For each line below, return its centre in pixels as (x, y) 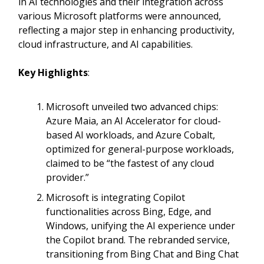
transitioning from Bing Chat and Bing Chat (142, 254)
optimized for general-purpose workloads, (140, 149)
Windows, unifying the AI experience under (141, 226)
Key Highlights (53, 72)
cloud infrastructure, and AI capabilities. (105, 44)
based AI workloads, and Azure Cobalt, (131, 135)
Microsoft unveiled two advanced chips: (132, 107)
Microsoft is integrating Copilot (115, 197)
